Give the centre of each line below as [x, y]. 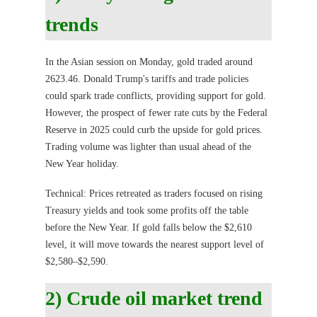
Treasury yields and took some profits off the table [147, 210]
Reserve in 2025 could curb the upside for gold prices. [154, 130]
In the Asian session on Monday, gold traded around [149, 62]
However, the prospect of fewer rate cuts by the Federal [156, 113]
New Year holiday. [82, 164]
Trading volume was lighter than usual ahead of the [148, 147]
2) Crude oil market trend [154, 298]
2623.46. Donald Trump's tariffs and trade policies [147, 79]
